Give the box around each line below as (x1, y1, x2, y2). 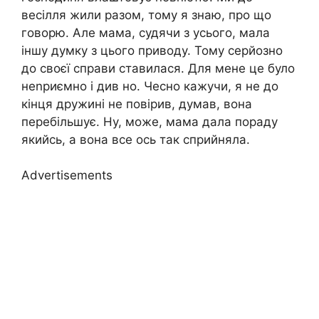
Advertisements (21, 168, 113, 183)
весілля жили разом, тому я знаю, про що (21, 7, 271, 22)
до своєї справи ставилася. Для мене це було (21, 61, 295, 75)
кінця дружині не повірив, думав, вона (21, 96, 252, 111)
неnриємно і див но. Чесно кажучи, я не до (21, 78, 278, 93)
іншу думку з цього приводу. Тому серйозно (21, 43, 283, 58)
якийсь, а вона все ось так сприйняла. (21, 132, 250, 147)
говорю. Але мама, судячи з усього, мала (21, 25, 270, 40)
